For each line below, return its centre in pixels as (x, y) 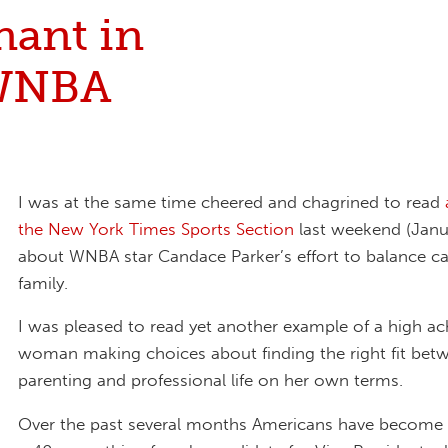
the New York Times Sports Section (156, 228)
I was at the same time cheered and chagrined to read (231, 201)
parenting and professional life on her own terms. (210, 380)
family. (43, 282)
